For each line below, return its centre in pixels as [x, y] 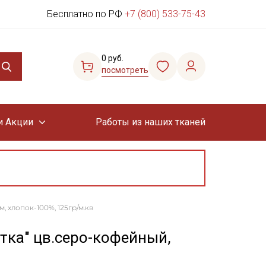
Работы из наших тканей [150, 122]
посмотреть [125, 70]
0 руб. [113, 58]
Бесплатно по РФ [86, 14]
